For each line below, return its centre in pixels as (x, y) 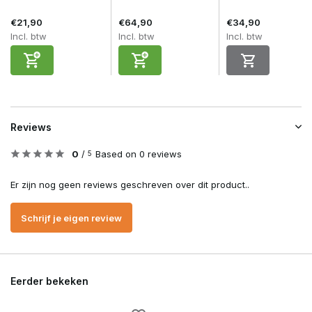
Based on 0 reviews (139, 154)
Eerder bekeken (49, 281)
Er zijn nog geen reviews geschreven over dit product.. (130, 185)
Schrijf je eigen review (71, 218)
